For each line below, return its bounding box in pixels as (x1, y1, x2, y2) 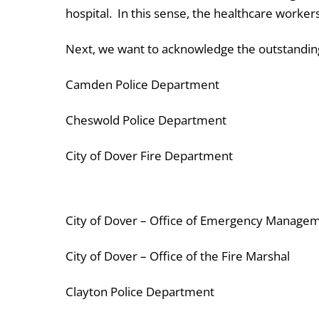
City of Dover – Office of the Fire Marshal (66, 248, 290, 265)
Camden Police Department (66, 76, 219, 93)
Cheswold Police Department (66, 112, 226, 129)
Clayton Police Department (66, 283, 214, 300)
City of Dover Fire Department (66, 147, 233, 164)
